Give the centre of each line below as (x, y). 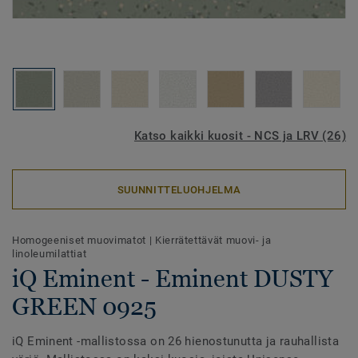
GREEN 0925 (84, 306)
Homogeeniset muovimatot (81, 240)
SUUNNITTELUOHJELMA (179, 189)
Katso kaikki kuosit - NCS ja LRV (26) (240, 136)
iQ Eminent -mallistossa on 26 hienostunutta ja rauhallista (176, 341)
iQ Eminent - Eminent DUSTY (172, 278)
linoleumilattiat (50, 254)
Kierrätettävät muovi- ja (213, 240)
